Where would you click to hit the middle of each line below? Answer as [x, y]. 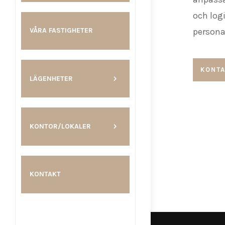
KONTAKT [45, 174]
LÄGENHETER [51, 78]
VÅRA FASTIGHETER [61, 31]
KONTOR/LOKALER [60, 127]
